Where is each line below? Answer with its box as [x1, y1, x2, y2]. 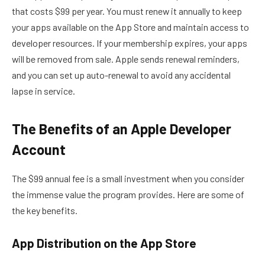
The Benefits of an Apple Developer [12, 119, 231, 137]
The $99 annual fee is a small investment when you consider [12, 172, 244, 184]
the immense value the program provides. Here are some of [12, 188, 244, 200]
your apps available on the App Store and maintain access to [12, 21, 249, 33]
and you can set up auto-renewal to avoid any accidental [12, 69, 231, 81]
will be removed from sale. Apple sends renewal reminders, [12, 53, 240, 65]
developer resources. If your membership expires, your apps [12, 37, 247, 49]
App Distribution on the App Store [12, 236, 196, 251]
